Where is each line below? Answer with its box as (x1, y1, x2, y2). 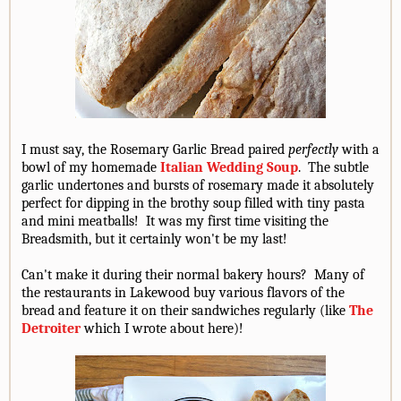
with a (338, 141, 380, 158)
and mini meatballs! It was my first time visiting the (21, 213, 328, 230)
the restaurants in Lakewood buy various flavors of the (21, 285, 345, 302)
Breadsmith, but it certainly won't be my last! (21, 231, 287, 248)
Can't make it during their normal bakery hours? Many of (21, 267, 364, 284)
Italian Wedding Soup (160, 159, 298, 176)
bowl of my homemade (21, 159, 160, 176)
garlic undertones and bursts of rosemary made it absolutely (21, 177, 374, 194)
